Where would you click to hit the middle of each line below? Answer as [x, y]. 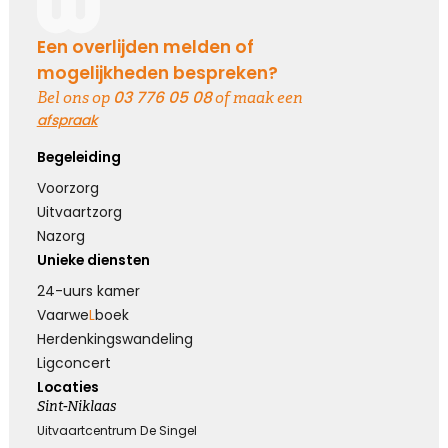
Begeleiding [78, 157]
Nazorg [60, 236]
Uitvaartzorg [79, 212]
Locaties [67, 387]
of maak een [257, 98]
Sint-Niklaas [76, 407]
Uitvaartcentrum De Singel [116, 430]
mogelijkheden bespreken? [157, 73]
